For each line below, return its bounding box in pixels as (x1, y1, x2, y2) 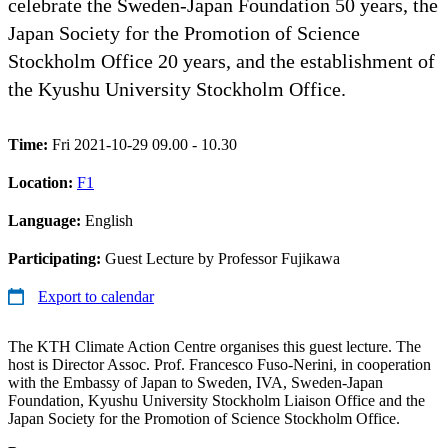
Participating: (8, 249, 105, 267)
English (85, 211, 133, 229)
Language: (8, 211, 85, 229)
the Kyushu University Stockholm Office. (8, 77, 346, 100)
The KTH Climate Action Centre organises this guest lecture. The (8, 337, 421, 355)
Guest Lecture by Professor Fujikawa (105, 249, 340, 267)
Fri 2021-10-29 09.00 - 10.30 (52, 135, 237, 153)
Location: (8, 173, 77, 191)
